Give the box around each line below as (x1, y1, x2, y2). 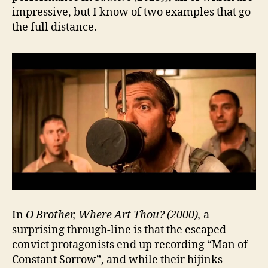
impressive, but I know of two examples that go (12, 5, 251, 19)
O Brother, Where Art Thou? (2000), (26, 208, 201, 222)
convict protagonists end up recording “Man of (12, 238, 248, 252)
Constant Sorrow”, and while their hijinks (12, 253, 223, 267)
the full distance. (12, 20, 97, 34)
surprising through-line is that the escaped (12, 223, 226, 237)
